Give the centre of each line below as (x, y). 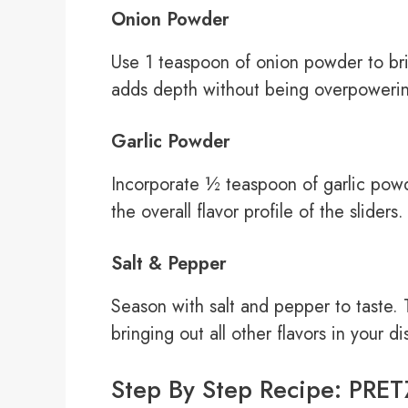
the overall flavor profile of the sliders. (257, 212)
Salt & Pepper (169, 264)
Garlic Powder (171, 142)
